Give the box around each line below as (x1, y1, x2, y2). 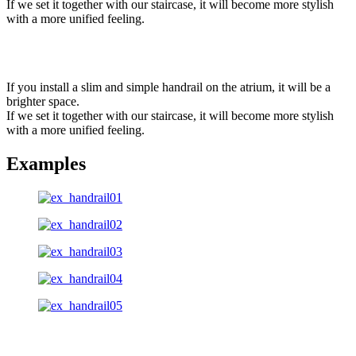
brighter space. (6, 95, 79, 109)
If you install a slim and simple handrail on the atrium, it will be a (6, 80, 331, 95)
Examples (6, 153, 86, 175)
